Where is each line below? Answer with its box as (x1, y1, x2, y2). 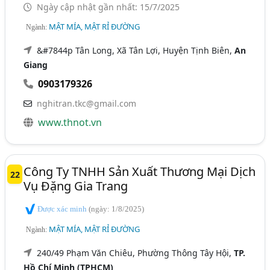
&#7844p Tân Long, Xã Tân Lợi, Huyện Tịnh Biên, (37, 45, 235, 57)
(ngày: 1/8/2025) (89, 204, 145, 214)
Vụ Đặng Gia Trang (24, 178, 128, 195)
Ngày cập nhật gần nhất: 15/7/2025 (34, 1, 180, 13)
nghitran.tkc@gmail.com (37, 98, 137, 110)
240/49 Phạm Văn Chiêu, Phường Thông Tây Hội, (37, 246, 234, 259)
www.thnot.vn (38, 116, 102, 130)
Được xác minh (36, 204, 89, 214)
